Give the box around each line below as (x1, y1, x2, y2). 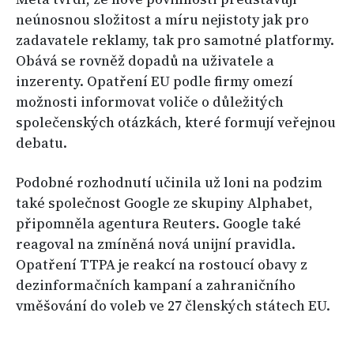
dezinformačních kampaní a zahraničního (16, 276, 296, 296)
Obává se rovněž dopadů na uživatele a (16, 51, 274, 71)
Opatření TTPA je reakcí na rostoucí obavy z (16, 255, 307, 275)
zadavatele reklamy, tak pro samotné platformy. (16, 31, 334, 51)
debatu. (16, 134, 67, 153)
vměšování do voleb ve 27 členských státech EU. (16, 296, 330, 316)
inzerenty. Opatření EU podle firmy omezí (16, 72, 293, 92)
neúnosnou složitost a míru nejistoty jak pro (16, 10, 309, 30)
